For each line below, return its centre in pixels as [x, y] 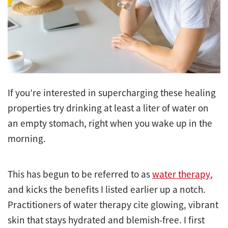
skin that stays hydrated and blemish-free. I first [106, 220]
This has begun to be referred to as [80, 174]
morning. [28, 139]
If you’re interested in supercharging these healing [112, 93]
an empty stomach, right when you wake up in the [110, 123]
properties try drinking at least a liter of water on [108, 108]
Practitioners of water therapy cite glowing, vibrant [113, 205]
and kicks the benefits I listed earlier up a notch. [107, 190]
